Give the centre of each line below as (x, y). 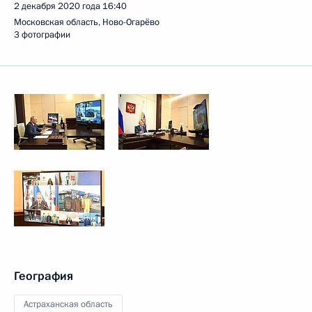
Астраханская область (68, 304)
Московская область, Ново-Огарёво (87, 22)
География (44, 276)
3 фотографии (42, 35)
